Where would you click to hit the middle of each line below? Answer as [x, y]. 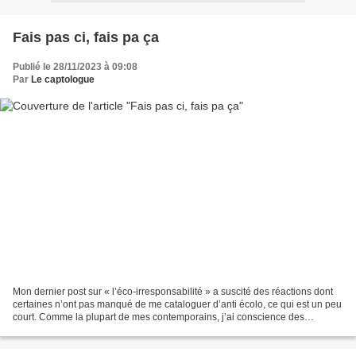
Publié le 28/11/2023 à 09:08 [75, 66]
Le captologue [63, 79]
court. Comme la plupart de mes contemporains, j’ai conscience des [159, 317]
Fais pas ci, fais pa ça [86, 37]
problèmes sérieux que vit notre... [84, 330]
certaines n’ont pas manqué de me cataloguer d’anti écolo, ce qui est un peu [177, 305]
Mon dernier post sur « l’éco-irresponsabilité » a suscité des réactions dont [173, 292]
